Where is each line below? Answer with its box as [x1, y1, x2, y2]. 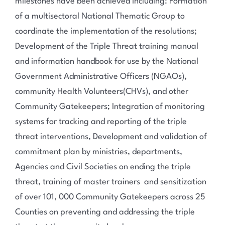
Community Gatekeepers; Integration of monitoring [15, 102, 205, 111]
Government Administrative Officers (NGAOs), [15, 72, 187, 81]
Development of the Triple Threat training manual [15, 42, 198, 51]
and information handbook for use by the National [15, 57, 198, 66]
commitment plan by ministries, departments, [15, 148, 182, 156]
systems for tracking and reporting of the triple [15, 118, 187, 126]
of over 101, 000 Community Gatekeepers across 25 [15, 193, 205, 201]
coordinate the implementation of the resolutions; [15, 27, 197, 36]
